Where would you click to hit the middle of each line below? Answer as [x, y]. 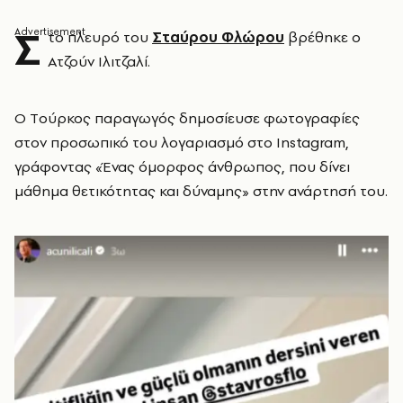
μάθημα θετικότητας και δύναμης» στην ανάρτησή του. [201, 191]
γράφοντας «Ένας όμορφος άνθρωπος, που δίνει [182, 166]
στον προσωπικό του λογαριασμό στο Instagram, [182, 142]
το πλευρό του [100, 37]
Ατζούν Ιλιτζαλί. [99, 61]
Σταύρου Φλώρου [218, 37]
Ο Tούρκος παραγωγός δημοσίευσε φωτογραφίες [187, 118]
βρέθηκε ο [322, 37]
